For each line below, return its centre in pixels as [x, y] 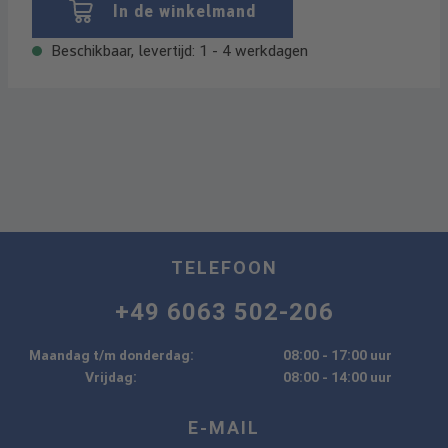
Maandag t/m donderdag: [111, 355]
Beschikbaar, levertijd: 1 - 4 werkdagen [177, 50]
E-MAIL [224, 427]
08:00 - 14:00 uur [337, 377]
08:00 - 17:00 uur [337, 355]
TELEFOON [224, 267]
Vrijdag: [111, 377]
